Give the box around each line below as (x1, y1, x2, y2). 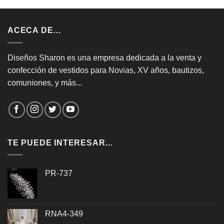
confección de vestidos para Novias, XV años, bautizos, (7, 65, 204, 74)
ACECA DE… (7, 26, 62, 35)
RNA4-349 (45, 209, 83, 218)
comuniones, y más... (7, 78, 82, 87)
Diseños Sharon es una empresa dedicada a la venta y (7, 53, 201, 62)
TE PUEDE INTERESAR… (7, 138, 114, 147)
